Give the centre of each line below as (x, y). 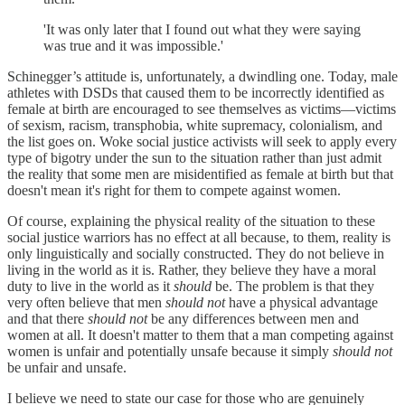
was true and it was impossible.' (133, 45)
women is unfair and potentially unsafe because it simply (170, 351)
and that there (47, 318)
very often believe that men (86, 302)
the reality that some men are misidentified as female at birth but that (200, 174)
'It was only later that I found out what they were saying (202, 29)
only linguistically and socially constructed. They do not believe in (196, 253)
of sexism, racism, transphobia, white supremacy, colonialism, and (195, 125)
